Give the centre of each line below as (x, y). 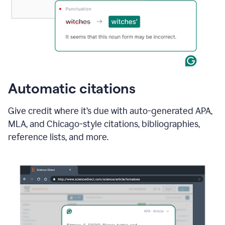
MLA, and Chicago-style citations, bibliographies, (104, 124)
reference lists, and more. (58, 137)
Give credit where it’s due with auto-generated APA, (110, 111)
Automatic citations (72, 88)
